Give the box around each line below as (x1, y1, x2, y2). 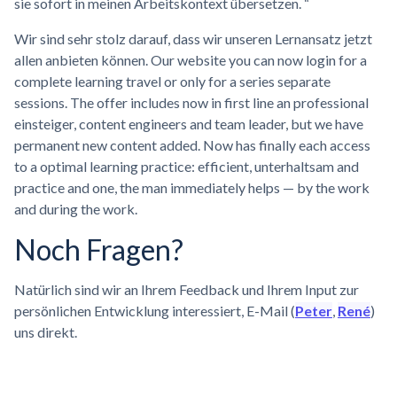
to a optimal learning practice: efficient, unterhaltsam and (14, 157, 359, 175)
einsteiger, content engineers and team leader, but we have (14, 114, 363, 132)
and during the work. (14, 199, 137, 217)
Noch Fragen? (14, 231, 183, 267)
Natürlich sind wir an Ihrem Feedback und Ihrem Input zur (14, 280, 359, 298)
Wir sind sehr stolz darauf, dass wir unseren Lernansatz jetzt (14, 29, 372, 47)
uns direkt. (14, 323, 77, 340)
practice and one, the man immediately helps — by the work (14, 178, 370, 196)
